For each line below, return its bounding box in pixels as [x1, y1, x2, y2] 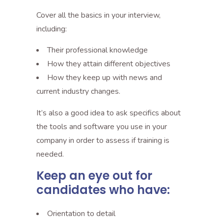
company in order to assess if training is [36, 135, 169, 146]
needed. [36, 149, 64, 160]
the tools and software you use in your [36, 121, 167, 132]
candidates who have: [36, 182, 170, 198]
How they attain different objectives [47, 58, 170, 69]
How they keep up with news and [47, 72, 162, 83]
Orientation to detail [47, 208, 115, 219]
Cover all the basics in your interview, [36, 10, 161, 21]
